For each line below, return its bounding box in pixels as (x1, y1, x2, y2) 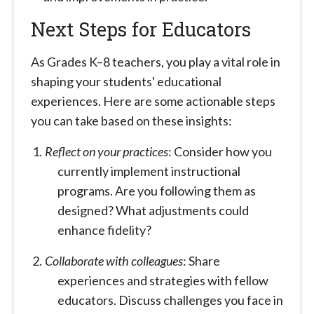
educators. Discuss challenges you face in (57, 292, 283, 308)
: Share (183, 253, 220, 269)
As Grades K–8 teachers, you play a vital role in (31, 54, 280, 70)
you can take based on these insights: (31, 113, 234, 129)
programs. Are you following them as (57, 183, 256, 199)
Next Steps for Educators (31, 16, 256, 42)
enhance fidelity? (57, 222, 151, 238)
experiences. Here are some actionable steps (31, 93, 275, 109)
